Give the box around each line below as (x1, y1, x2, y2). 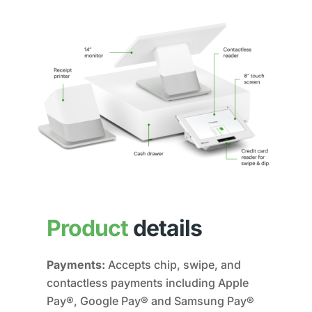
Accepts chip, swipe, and (105, 257, 242, 272)
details (133, 214, 203, 242)
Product (47, 214, 134, 242)
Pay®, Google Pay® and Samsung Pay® (47, 293, 255, 308)
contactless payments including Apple (47, 275, 249, 290)
